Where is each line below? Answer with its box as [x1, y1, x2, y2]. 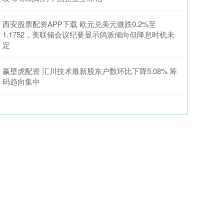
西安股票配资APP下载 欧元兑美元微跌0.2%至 [2, 18, 156, 29]
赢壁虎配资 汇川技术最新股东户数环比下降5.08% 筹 [2, 65, 177, 76]
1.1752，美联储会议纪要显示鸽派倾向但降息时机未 [2, 29, 174, 39]
